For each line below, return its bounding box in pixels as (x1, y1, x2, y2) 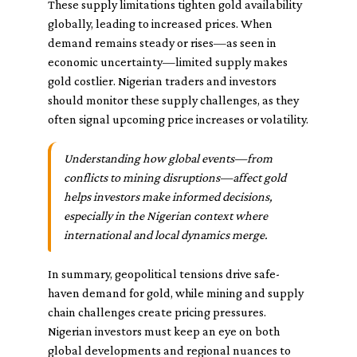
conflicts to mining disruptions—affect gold (64, 171, 286, 184)
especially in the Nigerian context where (64, 209, 268, 222)
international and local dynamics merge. (64, 228, 268, 241)
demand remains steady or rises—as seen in (48, 36, 277, 49)
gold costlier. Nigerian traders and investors (48, 74, 277, 88)
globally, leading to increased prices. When (48, 17, 273, 30)
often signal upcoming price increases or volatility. (48, 112, 308, 126)
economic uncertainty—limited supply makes (48, 55, 288, 69)
